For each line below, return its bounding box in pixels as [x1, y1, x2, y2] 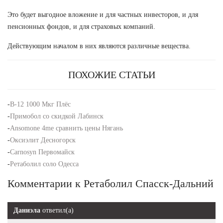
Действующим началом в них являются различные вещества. [7, 42, 191, 50]
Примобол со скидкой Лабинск [10, 112, 104, 120]
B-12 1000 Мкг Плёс [10, 100, 71, 108]
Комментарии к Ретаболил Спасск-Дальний [7, 177, 214, 190]
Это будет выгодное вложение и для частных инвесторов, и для [7, 10, 198, 18]
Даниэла [13, 206, 40, 214]
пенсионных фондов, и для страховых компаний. [7, 22, 155, 30]
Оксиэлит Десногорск [10, 136, 76, 144]
